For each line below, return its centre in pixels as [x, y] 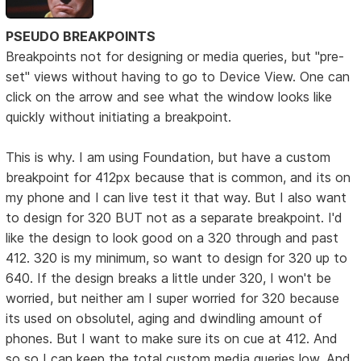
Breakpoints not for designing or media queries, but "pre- [175, 56]
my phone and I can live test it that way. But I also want [176, 197]
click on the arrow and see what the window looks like [169, 96]
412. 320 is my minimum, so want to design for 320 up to [177, 257]
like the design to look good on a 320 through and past [172, 237]
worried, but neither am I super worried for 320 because [173, 298]
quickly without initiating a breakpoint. [119, 116]
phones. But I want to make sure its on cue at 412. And [172, 338]
